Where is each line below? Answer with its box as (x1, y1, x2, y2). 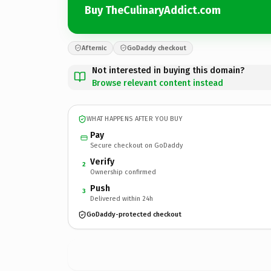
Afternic (82, 44, 106, 52)
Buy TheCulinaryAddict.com (85, 4, 221, 17)
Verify (90, 156, 114, 167)
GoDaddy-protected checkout (87, 211, 181, 218)
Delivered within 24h (90, 194, 153, 203)
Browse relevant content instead (92, 77, 223, 88)
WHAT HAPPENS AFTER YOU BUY (87, 115, 183, 123)
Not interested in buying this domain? (92, 65, 244, 76)
